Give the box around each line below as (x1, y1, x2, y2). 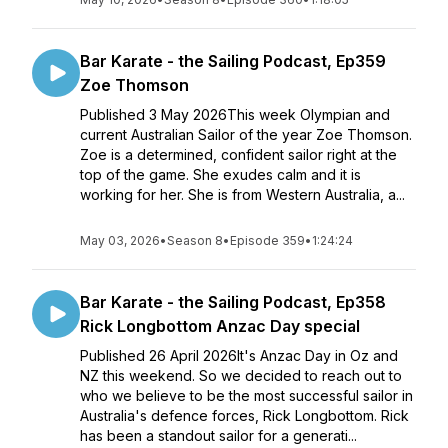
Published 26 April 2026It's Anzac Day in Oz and (80, 347, 398, 364)
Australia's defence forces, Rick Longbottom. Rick (80, 407, 409, 424)
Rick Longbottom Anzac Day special (80, 316, 360, 336)
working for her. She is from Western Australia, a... (80, 186, 405, 203)
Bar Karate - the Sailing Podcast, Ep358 (80, 292, 386, 312)
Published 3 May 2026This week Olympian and (80, 106, 390, 123)
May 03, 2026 (80, 233, 160, 248)
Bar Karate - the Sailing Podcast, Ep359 (80, 51, 386, 71)
